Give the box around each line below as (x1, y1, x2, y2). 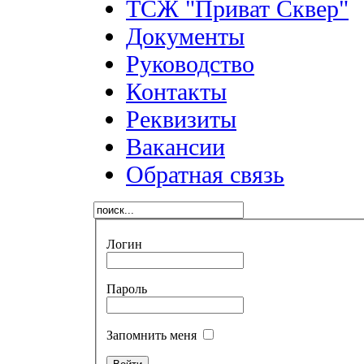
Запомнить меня (106, 328, 200, 343)
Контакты (126, 77, 227, 105)
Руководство (126, 50, 254, 77)
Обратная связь (126, 160, 284, 188)
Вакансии (126, 132, 225, 160)
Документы (126, 22, 245, 50)
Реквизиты (126, 105, 236, 132)
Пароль (106, 282, 147, 297)
